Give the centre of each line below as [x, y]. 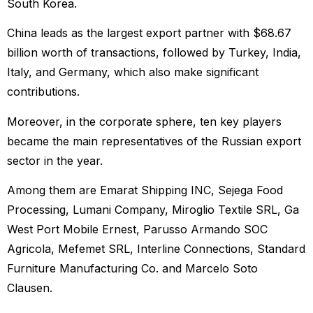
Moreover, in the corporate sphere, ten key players [144, 121]
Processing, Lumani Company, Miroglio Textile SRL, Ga [153, 210]
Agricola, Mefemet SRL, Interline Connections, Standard [156, 249]
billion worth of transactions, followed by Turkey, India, [154, 53]
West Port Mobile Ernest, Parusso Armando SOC [137, 230]
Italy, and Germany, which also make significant [133, 72]
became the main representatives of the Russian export [154, 141]
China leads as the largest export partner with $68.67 [149, 33]
